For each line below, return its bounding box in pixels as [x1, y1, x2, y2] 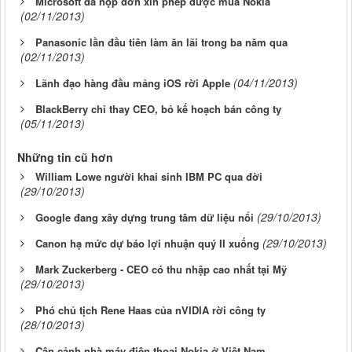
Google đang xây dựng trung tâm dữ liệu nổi [35, 209, 254, 225]
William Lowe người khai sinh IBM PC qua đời [35, 168, 262, 184]
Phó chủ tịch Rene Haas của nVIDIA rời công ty [35, 302, 266, 317]
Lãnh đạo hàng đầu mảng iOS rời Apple [35, 75, 230, 90]
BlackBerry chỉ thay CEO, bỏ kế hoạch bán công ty [35, 101, 281, 116]
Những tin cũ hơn [17, 148, 113, 165]
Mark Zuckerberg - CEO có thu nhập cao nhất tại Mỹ [35, 261, 287, 277]
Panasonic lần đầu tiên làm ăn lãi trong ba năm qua [35, 34, 288, 49]
